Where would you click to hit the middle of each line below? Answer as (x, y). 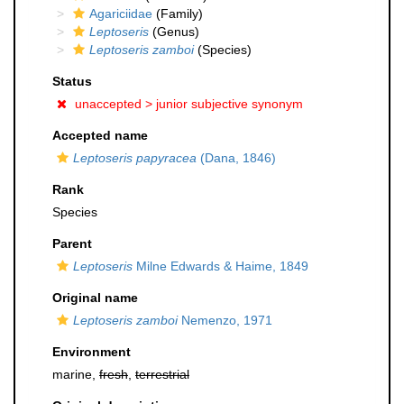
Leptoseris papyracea (135, 158)
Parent (72, 243)
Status (72, 81)
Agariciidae (121, 14)
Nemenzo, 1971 (225, 320)
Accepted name (100, 135)
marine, (76, 374)
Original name (95, 298)
